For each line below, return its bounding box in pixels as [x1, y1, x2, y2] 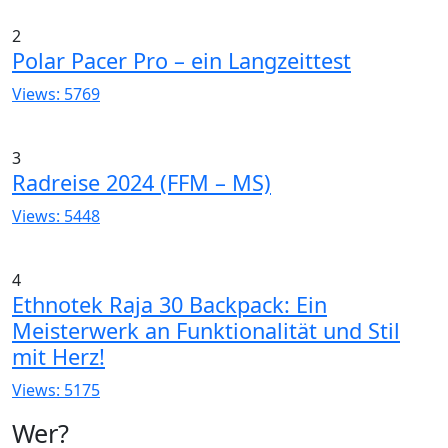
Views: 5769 [12, 83, 100, 105]
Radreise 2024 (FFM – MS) [12, 168, 271, 197]
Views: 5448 [12, 205, 100, 227]
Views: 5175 [12, 379, 100, 401]
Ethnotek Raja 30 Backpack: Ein [12, 290, 327, 319]
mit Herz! [12, 342, 105, 371]
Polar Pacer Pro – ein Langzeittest [12, 46, 351, 75]
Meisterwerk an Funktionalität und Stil [12, 316, 400, 345]
